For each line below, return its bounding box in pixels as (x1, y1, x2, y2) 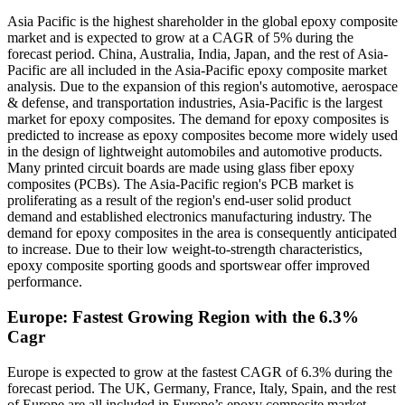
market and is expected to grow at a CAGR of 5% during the (7, 30, 353, 46)
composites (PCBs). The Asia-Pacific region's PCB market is (7, 176, 353, 193)
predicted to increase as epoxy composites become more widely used (7, 127, 398, 144)
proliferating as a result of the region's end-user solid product (7, 193, 351, 209)
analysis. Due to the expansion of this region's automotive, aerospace (7, 79, 398, 95)
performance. (7, 274, 82, 290)
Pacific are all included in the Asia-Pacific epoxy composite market (7, 62, 387, 79)
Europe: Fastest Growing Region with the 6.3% (7, 306, 359, 326)
